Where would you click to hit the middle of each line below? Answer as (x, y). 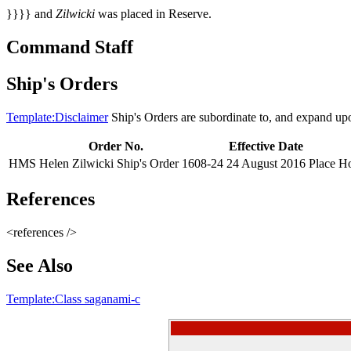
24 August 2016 (266, 164)
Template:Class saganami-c (73, 299)
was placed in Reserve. (153, 14)
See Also (40, 265)
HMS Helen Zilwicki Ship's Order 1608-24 (116, 164)
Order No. (116, 147)
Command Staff (70, 47)
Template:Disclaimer (57, 118)
